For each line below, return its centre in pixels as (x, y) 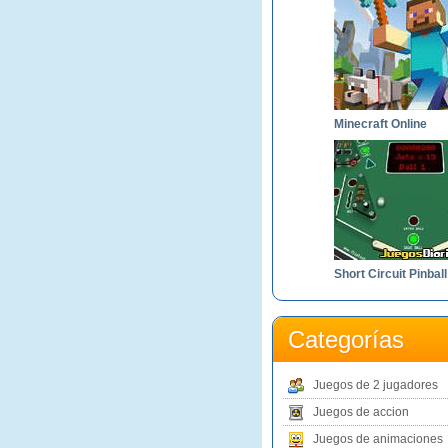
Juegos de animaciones (378, 439)
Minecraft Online (380, 124)
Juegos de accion (361, 412)
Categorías (346, 339)
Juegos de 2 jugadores (375, 385)
